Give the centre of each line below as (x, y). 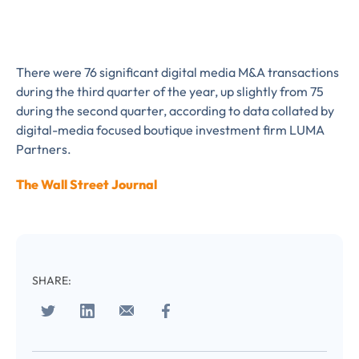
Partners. (44, 149)
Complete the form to (179, 290)
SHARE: (52, 280)
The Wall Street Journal (87, 184)
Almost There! (179, 252)
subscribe (179, 329)
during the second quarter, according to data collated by (175, 111)
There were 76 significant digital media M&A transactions (177, 72)
